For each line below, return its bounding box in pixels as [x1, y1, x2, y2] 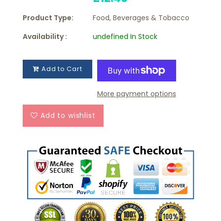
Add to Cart [41, 64, 82, 74]
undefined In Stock [93, 31, 158, 41]
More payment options [97, 88, 176, 99]
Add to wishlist [40, 110, 96, 120]
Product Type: [23, 12, 74, 23]
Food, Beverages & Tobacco [93, 12, 190, 23]
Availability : [23, 31, 68, 41]
